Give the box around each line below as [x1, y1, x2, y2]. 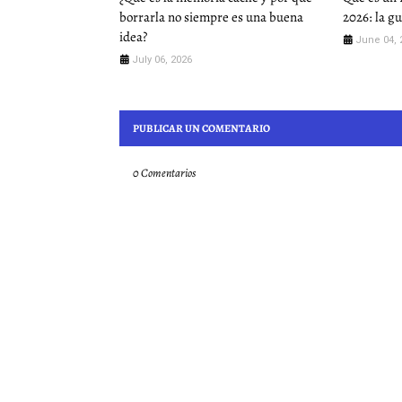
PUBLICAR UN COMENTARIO [133, 121, 270, 136]
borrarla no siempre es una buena [119, 8, 303, 27]
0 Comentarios [133, 165, 196, 181]
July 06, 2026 [132, 54, 192, 66]
